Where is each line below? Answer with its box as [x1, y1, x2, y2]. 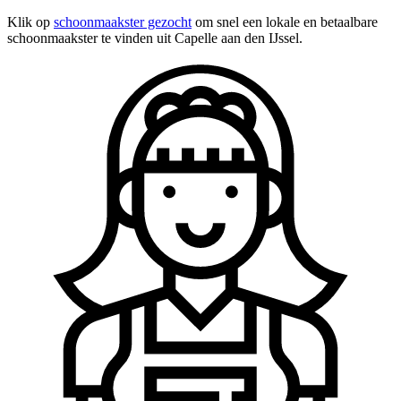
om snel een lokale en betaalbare [192, 13, 378, 30]
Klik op [7, 13, 54, 30]
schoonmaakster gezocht [54, 13, 192, 30]
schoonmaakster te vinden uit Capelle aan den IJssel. [7, 30, 303, 46]
